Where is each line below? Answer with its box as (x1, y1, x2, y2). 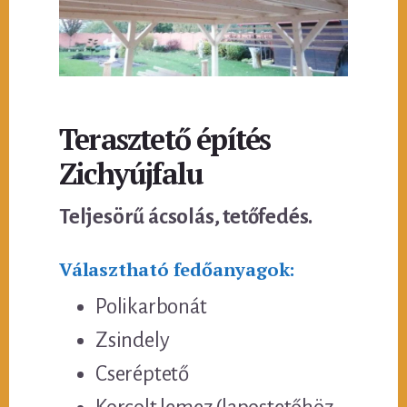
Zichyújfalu (59, 154, 203, 193)
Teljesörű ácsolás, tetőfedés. (59, 204, 313, 228)
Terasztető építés (59, 119, 271, 158)
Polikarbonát (95, 294, 207, 318)
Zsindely (95, 328, 170, 352)
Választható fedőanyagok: (59, 256, 295, 282)
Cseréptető (95, 362, 190, 385)
